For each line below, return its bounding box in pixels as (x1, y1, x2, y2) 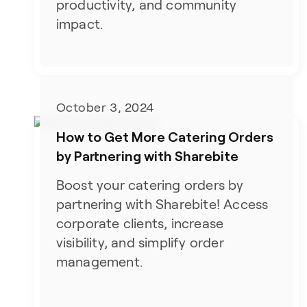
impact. (56, 16, 103, 32)
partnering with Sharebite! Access (56, 196, 269, 212)
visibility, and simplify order (56, 234, 224, 250)
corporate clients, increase (56, 215, 224, 231)
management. (56, 254, 143, 269)
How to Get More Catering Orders (56, 127, 273, 145)
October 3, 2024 (56, 100, 154, 114)
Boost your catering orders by (56, 177, 244, 193)
